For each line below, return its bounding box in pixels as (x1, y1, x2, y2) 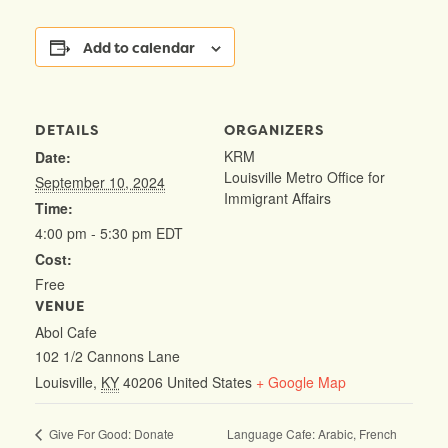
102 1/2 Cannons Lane (35, 346, 180, 367)
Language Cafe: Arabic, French (227, 424, 398, 442)
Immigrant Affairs (224, 188, 331, 209)
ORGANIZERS (224, 121, 324, 140)
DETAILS (35, 121, 99, 140)
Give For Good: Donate (46, 425, 174, 443)
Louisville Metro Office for (224, 167, 385, 188)
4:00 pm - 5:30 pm (35, 223, 156, 244)
